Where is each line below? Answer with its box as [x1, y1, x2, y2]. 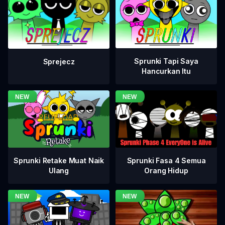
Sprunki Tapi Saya [134, 57, 198, 66]
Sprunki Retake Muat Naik [13, 156, 104, 165]
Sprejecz [43, 57, 75, 66]
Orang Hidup [144, 166, 188, 175]
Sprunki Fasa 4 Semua [127, 156, 206, 165]
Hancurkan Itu [142, 67, 191, 76]
